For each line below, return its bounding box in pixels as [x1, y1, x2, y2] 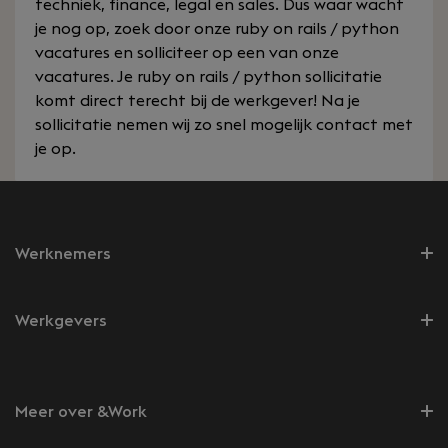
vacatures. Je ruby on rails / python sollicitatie [35, 69, 382, 85]
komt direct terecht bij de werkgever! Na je [35, 93, 360, 109]
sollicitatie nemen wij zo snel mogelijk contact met [35, 117, 413, 133]
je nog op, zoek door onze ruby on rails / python [35, 21, 399, 37]
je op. [35, 141, 76, 157]
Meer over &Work [15, 404, 147, 420]
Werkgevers [15, 313, 107, 329]
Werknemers [15, 246, 111, 262]
